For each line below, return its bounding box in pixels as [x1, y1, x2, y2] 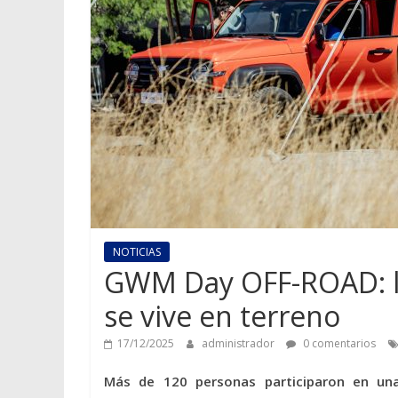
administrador [202, 336, 277, 352]
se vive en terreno [104, 297, 340, 336]
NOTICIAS [113, 244, 161, 260]
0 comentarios [300, 336, 376, 352]
